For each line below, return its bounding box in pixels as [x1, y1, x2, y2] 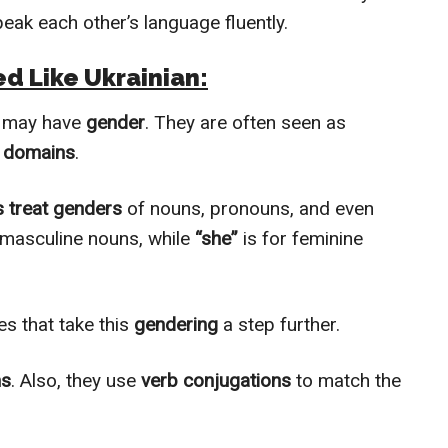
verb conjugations [136, 369, 291, 393]
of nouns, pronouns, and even [122, 197, 374, 221]
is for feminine [238, 227, 363, 251]
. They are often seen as [145, 111, 346, 135]
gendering [134, 313, 223, 337]
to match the [291, 369, 401, 393]
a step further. [223, 313, 340, 337]
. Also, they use [11, 369, 136, 393]
